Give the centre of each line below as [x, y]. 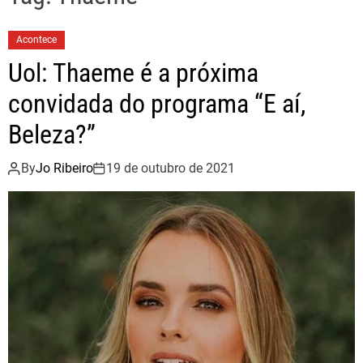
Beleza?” [52, 135]
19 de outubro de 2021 [171, 168]
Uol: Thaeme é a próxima [133, 73]
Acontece [36, 40]
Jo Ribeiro [64, 168]
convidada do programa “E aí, [157, 104]
